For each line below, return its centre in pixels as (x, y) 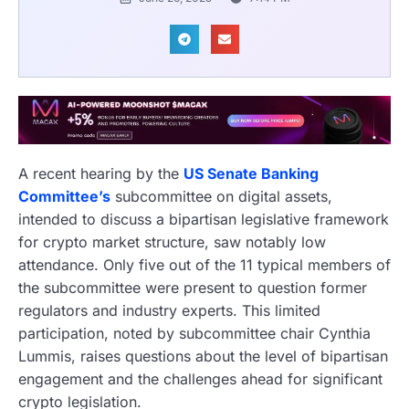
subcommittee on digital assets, (221, 197)
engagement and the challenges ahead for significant (200, 379)
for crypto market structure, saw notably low (172, 242)
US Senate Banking (251, 174)
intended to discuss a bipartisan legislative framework (204, 220)
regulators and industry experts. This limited (169, 311)
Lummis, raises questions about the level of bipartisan (203, 357)
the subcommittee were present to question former (193, 288)
